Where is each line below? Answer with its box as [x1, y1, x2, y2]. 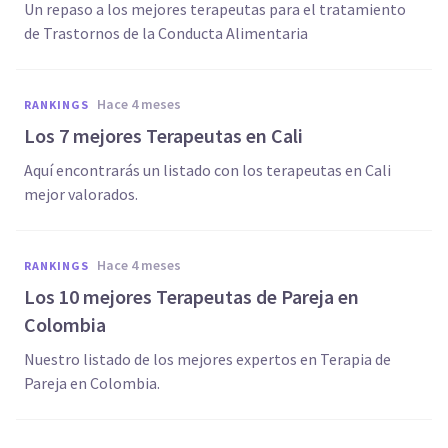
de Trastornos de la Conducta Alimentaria [24, 23, 308, 43]
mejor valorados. [24, 184, 138, 204]
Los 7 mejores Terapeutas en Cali [24, 123, 303, 148]
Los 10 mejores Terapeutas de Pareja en [24, 284, 359, 309]
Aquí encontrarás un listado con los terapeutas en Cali [24, 160, 391, 180]
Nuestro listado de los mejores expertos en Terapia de [24, 349, 391, 369]
